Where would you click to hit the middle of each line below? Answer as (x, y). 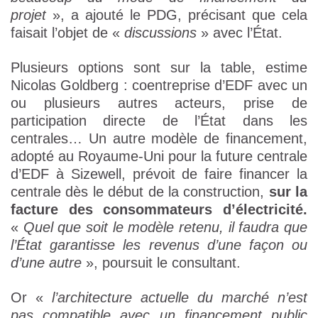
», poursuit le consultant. (163, 263)
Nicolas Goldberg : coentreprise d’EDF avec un (159, 86)
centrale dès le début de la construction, (140, 192)
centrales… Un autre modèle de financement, (159, 139)
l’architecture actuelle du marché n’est (180, 298)
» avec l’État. (240, 33)
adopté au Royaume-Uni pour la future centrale (159, 157)
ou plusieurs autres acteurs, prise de (159, 103)
